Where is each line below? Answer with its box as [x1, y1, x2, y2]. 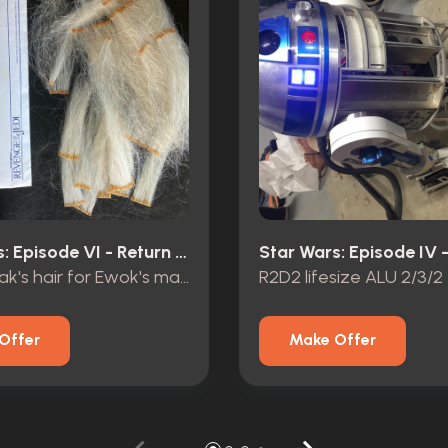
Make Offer [289, 330, 376, 350]
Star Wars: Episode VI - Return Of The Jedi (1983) [175, 241, 187, 264]
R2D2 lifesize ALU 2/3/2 [259, 265, 443, 288]
